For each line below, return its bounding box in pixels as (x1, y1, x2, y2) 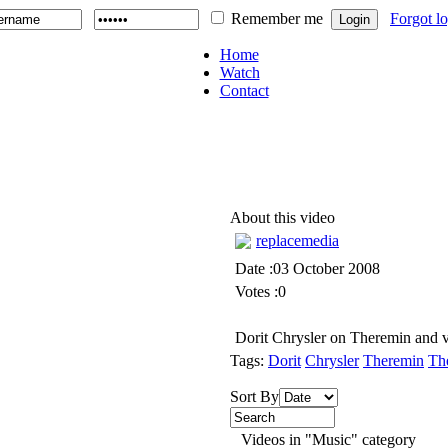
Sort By (230, 388, 279, 405)
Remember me (231, 10, 323, 27)
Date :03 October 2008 (235, 260, 380, 277)
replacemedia (256, 232, 339, 249)
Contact (219, 82, 269, 99)
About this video (230, 209, 335, 226)
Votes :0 (235, 283, 286, 300)
